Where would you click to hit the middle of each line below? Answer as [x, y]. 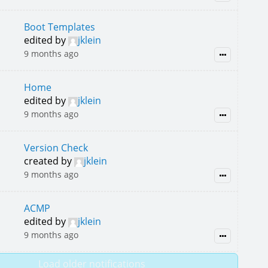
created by [49, 161]
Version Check [56, 148]
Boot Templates [59, 27]
